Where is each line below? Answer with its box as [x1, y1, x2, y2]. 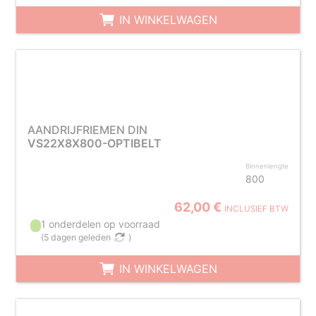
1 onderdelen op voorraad [41, 218, 161, 230]
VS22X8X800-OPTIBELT [27, 136, 162, 150]
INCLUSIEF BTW [224, 204, 289, 214]
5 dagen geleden [44, 232, 111, 243]
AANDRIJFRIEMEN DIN [27, 123, 147, 137]
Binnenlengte [245, 162, 289, 170]
